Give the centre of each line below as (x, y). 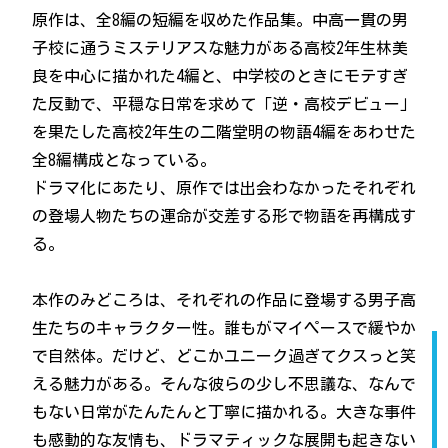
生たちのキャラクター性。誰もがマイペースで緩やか (224, 328)
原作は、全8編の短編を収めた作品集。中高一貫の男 (220, 20)
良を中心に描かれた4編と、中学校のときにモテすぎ (220, 76)
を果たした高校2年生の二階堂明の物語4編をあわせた (224, 132)
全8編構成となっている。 (124, 160)
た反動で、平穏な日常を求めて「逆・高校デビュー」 (224, 104)
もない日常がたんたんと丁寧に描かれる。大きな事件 (224, 412)
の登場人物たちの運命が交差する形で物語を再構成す (224, 216)
